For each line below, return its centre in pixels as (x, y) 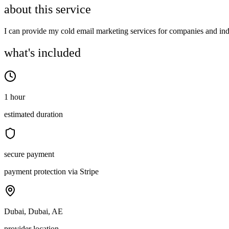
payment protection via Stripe (51, 172)
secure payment (29, 154)
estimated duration (33, 114)
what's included (42, 53)
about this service (48, 9)
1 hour (15, 97)
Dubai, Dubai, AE (33, 212)
